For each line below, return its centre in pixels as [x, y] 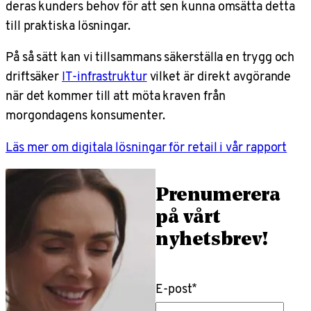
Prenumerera [218, 195]
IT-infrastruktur [104, 76]
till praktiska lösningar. [68, 25]
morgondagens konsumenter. [87, 115]
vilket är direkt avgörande [219, 76]
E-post [174, 289]
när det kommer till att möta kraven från [116, 96]
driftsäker [34, 76]
